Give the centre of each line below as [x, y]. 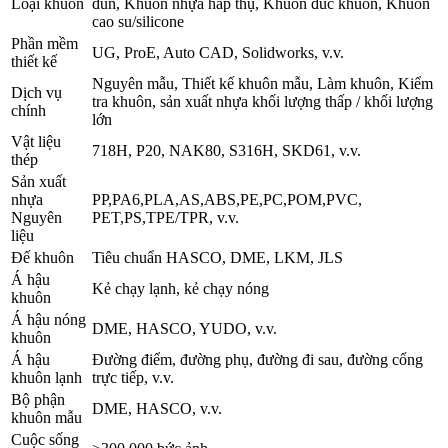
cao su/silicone [138, 21]
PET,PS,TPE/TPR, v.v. [165, 217]
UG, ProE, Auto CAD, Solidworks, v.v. [218, 52]
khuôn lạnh [46, 377]
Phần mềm [44, 43]
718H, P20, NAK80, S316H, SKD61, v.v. [226, 150]
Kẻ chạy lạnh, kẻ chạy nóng [180, 288]
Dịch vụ [36, 92]
